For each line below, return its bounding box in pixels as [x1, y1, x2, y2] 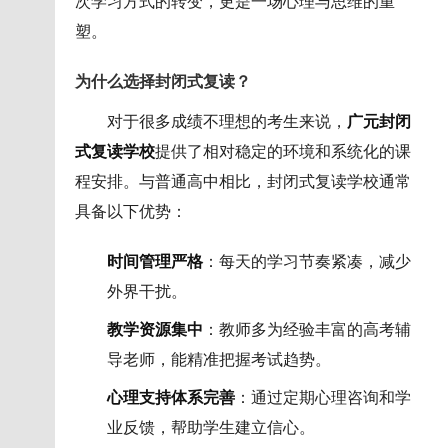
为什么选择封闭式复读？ [74, 72, 251, 90]
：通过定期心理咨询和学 [234, 388, 411, 406]
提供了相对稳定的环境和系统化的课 [154, 142, 411, 160]
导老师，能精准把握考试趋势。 [106, 350, 331, 368]
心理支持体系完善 [106, 388, 235, 406]
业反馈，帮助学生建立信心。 [106, 418, 315, 436]
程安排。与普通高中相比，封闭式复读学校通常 [74, 172, 411, 190]
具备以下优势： [74, 202, 187, 220]
